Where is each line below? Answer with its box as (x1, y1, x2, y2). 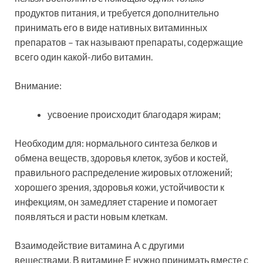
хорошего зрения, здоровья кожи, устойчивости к (15, 181, 224, 193)
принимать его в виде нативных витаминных (15, 22, 207, 33)
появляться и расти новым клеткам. (15, 211, 167, 222)
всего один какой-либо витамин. (15, 51, 153, 63)
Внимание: (15, 80, 62, 92)
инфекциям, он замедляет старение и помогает (15, 196, 217, 208)
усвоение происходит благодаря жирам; (48, 109, 221, 120)
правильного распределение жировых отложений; (15, 167, 232, 178)
